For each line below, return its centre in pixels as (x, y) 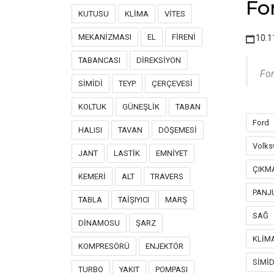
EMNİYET (172, 153)
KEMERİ (92, 176)
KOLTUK (92, 107)
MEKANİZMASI (105, 37)
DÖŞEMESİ (178, 130)
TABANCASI (99, 60)
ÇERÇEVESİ (172, 83)
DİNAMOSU (99, 223)
